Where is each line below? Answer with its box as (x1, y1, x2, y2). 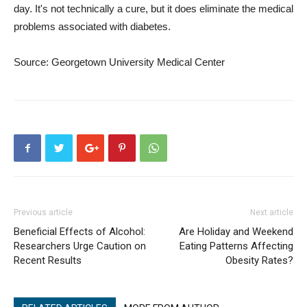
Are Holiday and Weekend (179, 225, 293, 238)
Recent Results (14, 254, 82, 267)
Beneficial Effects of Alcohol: (14, 225, 145, 238)
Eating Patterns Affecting (180, 240, 293, 252)
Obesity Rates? (225, 254, 293, 267)
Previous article (14, 208, 73, 217)
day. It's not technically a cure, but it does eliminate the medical (14, 3, 293, 14)
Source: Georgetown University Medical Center (14, 56, 225, 68)
